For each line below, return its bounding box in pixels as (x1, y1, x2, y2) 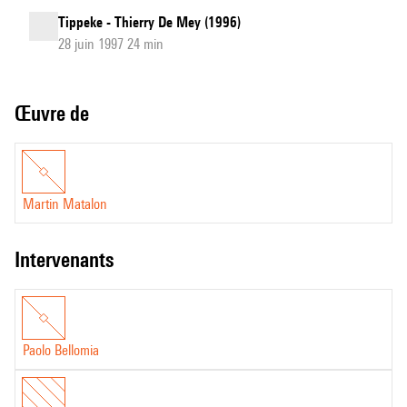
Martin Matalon (23, 195, 107, 213)
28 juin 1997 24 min (58, 35, 164, 53)
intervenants (20, 247, 114, 272)
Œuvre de (31, 101, 89, 125)
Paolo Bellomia (23, 342, 99, 359)
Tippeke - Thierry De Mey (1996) (58, 14, 241, 31)
